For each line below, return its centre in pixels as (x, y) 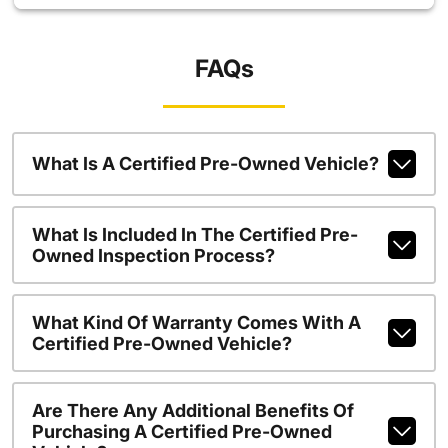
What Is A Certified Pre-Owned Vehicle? (205, 164)
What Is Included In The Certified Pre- (194, 234)
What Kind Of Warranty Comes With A (196, 322)
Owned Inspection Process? (153, 255)
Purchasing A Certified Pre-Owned (181, 431)
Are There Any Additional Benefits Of (192, 410)
